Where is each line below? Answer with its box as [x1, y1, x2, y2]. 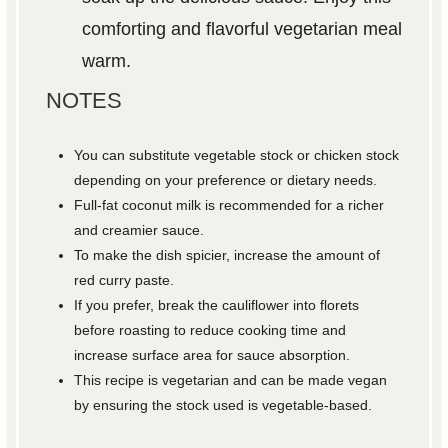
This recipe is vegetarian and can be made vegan [74, 371, 388, 388]
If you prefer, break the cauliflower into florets [74, 296, 360, 313]
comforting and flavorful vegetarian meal [81, 18, 402, 39]
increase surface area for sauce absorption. [74, 346, 351, 363]
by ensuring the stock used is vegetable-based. [74, 396, 373, 413]
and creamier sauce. [74, 221, 205, 238]
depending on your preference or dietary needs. [74, 171, 378, 188]
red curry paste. [74, 271, 175, 288]
